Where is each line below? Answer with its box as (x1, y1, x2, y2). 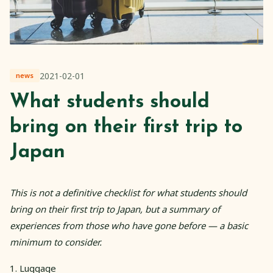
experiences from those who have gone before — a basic (10, 219, 248, 232)
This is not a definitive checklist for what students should (10, 186, 247, 199)
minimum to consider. (10, 235, 102, 248)
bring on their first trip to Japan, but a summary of (10, 202, 220, 215)
